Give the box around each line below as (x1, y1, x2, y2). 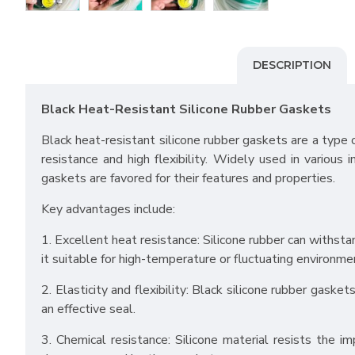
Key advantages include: (41, 200, 175, 219)
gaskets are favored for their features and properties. (41, 170, 335, 188)
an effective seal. (41, 300, 136, 319)
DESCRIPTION (252, 58, 331, 73)
